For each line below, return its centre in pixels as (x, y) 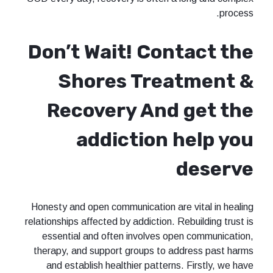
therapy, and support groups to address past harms (144, 250)
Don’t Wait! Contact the (141, 52)
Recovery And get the (150, 110)
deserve (215, 169)
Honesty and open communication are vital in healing (142, 207)
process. (236, 13)
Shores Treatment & (156, 81)
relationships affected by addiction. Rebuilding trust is (139, 221)
